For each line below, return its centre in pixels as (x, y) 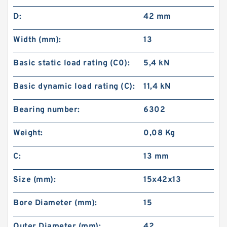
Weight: (28, 133)
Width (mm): (37, 40)
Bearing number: (47, 110)
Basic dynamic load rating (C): (74, 87)
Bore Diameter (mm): (55, 203)
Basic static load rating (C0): (71, 63)
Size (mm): (34, 180)
